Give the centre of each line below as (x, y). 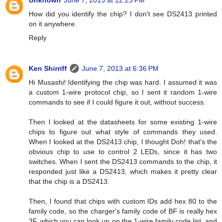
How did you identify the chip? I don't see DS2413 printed (123, 14)
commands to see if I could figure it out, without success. (117, 102)
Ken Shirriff (48, 69)
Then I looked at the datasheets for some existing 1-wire (123, 122)
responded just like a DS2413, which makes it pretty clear (123, 172)
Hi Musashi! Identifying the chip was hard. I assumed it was (123, 83)
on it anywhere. (53, 24)
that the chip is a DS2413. (69, 182)
